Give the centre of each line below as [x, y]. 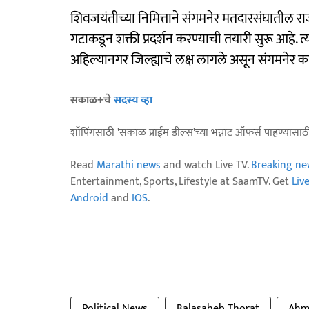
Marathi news [129, 166]
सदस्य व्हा [133, 101]
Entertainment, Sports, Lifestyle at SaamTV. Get [181, 182]
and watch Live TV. [206, 166]
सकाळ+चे [92, 101]
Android [89, 199]
